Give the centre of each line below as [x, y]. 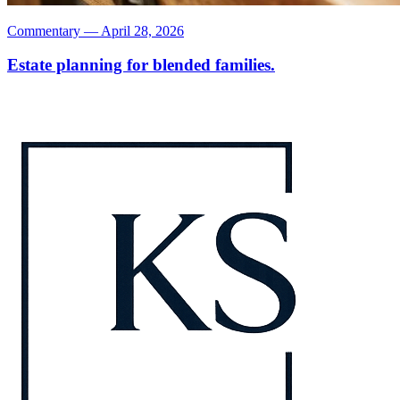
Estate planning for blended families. [141, 65]
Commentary [44, 30]
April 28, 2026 [142, 30]
